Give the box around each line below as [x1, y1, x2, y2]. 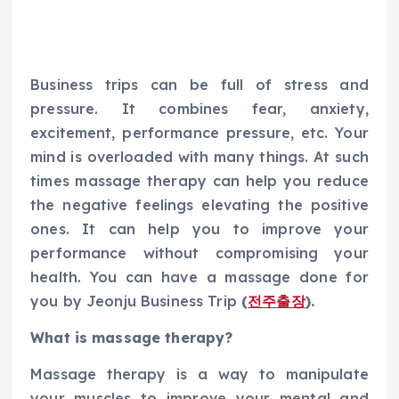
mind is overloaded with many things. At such [30, 148, 369, 167]
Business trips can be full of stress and [30, 76, 369, 94]
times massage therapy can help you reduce [30, 172, 369, 191]
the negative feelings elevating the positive [30, 196, 369, 215]
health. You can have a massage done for [30, 268, 369, 287]
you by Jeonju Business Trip [30, 292, 237, 311]
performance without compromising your [30, 244, 369, 263]
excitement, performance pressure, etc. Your [30, 124, 369, 142]
